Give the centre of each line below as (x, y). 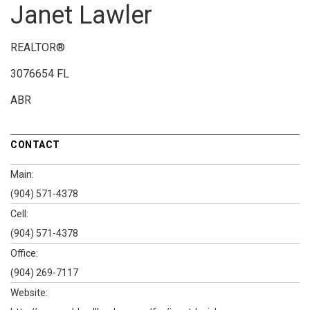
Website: (29, 292)
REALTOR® (38, 47)
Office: (24, 253)
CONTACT (35, 144)
